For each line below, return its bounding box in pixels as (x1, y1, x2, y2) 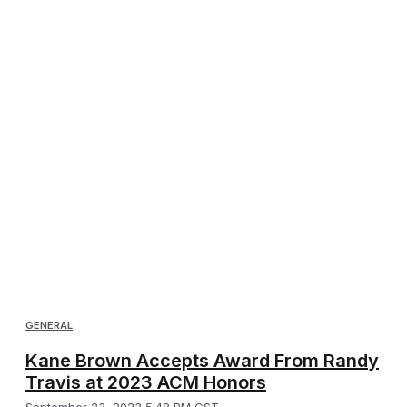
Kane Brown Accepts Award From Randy (25, 350, 379, 372)
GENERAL (25, 319, 73, 333)
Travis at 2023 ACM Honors (25, 372, 266, 394)
